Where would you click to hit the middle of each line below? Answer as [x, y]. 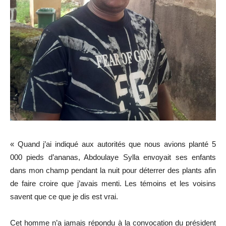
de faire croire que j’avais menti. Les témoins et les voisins [113, 183]
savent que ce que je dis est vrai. [64, 196]
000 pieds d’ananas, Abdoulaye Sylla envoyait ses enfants [113, 157]
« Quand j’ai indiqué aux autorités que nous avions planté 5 [113, 144]
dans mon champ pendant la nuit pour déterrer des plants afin [113, 170]
